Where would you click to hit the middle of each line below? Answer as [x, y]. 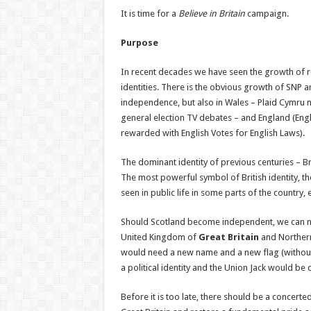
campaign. [267, 14]
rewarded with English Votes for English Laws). [212, 133]
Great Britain [228, 237]
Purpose [139, 43]
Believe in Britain [211, 14]
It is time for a [149, 14]
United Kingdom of [159, 237]
